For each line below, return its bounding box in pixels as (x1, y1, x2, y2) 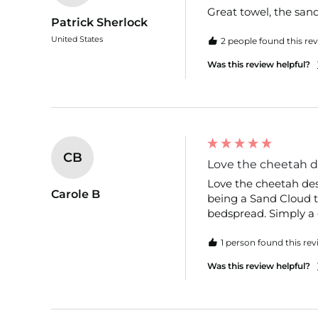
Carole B (51, 187, 100, 201)
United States (51, 33, 103, 44)
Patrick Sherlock (51, 15, 148, 29)
